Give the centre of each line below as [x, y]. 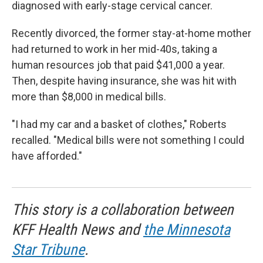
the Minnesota [187, 230]
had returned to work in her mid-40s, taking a [114, 49]
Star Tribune [48, 249]
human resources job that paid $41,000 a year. [118, 65]
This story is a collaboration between [123, 210]
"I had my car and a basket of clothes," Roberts [119, 124]
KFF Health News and [77, 230]
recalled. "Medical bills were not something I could [128, 140]
